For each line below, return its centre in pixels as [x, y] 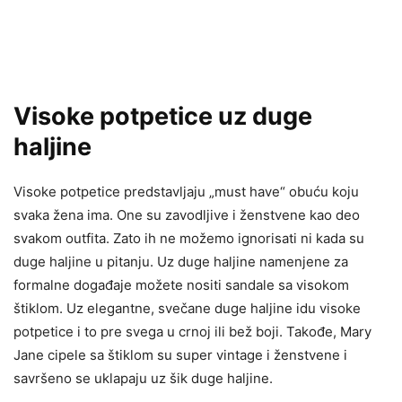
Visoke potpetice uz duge [163, 116]
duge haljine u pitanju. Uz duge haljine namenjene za [181, 261]
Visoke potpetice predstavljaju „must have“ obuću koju [186, 191]
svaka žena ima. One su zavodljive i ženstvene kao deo [187, 214]
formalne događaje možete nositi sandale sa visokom [181, 284]
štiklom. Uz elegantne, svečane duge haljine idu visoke [187, 308]
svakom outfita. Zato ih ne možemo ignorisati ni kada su [189, 238]
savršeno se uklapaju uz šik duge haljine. [143, 378]
